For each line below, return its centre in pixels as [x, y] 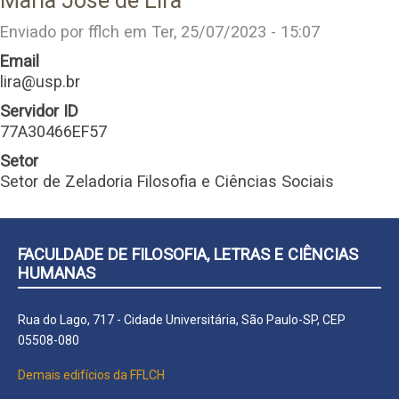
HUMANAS [57, 273]
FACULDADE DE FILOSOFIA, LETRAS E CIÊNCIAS [188, 254]
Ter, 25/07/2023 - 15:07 [236, 31]
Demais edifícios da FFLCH [91, 375]
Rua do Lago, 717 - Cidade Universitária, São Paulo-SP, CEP [182, 319]
